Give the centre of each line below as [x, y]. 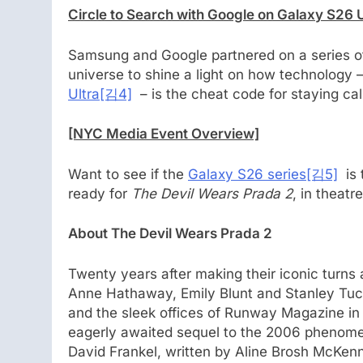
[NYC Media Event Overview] [164, 134]
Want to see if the [128, 174]
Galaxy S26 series [247, 174]
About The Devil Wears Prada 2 [170, 234]
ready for [100, 193]
